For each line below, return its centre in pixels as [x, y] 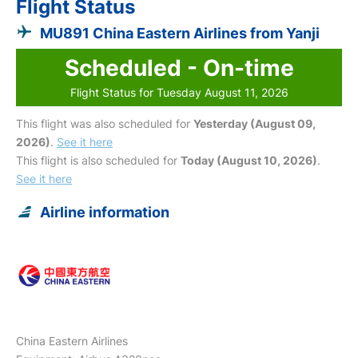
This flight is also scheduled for [98, 160]
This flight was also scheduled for [105, 123]
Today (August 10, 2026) [249, 160]
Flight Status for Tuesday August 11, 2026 [179, 92]
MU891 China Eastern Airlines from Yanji [180, 33]
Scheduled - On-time [179, 68]
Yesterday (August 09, [255, 123]
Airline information [105, 212]
